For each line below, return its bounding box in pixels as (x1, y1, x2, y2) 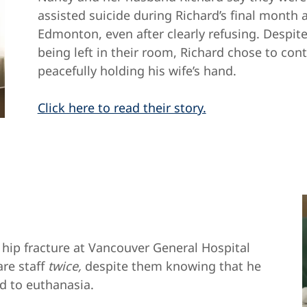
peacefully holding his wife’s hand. (37, 62, 236, 79)
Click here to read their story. (37, 99, 206, 116)
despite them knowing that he (82, 257, 261, 274)
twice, (48, 257, 82, 274)
